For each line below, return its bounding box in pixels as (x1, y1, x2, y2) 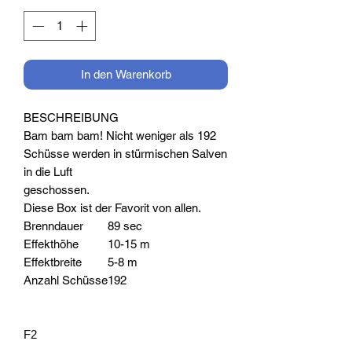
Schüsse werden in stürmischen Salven (24, 147, 227, 161)
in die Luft (24, 165, 72, 179)
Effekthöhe (24, 237, 79, 251)
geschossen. (24, 183, 90, 197)
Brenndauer (24, 219, 83, 233)
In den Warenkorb (80, 68, 171, 82)
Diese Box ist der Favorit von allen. (24, 201, 201, 215)
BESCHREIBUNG (24, 111, 119, 125)
